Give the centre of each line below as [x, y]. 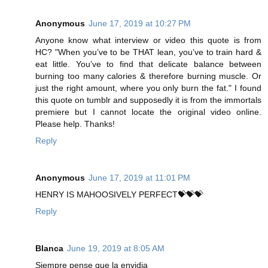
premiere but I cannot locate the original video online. [148, 112]
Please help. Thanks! [75, 124]
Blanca [49, 249]
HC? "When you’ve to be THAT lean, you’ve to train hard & [148, 52]
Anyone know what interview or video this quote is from [148, 40]
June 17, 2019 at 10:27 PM [140, 24]
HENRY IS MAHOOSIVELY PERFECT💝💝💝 [119, 195]
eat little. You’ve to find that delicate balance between [148, 64]
